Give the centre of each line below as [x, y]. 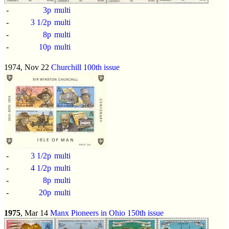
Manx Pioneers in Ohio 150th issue [107, 213]
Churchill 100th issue [85, 67]
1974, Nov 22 [28, 67]
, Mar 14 [35, 213]
